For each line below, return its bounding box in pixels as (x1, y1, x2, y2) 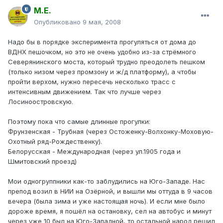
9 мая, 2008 (83, 18, 121, 26)
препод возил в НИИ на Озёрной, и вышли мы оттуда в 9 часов (8, 187, 213, 196)
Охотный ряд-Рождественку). (8, 137, 102, 146)
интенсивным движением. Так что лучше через (8, 88, 161, 96)
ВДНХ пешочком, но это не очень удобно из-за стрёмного (8, 48, 196, 56)
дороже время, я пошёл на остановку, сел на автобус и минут (8, 207, 212, 216)
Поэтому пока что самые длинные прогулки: (8, 117, 150, 126)
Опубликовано (34, 18, 83, 26)
